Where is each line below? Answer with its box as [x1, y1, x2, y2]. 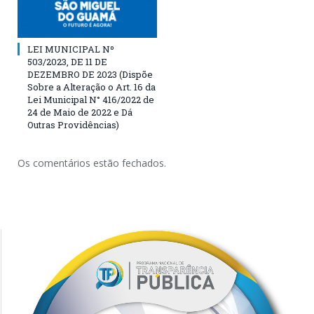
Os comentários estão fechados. [18, 156, 166, 170]
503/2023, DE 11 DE [27, 55, 107, 68]
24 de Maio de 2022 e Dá [27, 105, 132, 118]
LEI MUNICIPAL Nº [27, 42, 114, 55]
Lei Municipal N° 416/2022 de [27, 93, 154, 106]
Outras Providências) [27, 118, 119, 131]
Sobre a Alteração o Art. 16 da [27, 80, 156, 93]
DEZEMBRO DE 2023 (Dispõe [27, 67, 153, 81]
